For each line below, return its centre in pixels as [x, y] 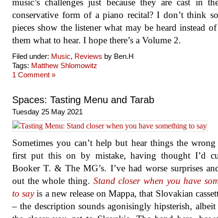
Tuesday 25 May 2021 [47, 112]
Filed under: [32, 56]
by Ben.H [118, 56]
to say [23, 193]
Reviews [88, 56]
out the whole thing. [53, 181]
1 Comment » [34, 75]
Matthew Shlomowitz [64, 65]
